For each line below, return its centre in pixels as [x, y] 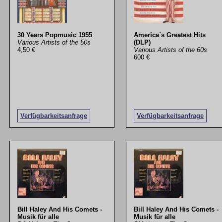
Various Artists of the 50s [54, 42]
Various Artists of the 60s [170, 50]
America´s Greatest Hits [169, 35]
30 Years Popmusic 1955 [55, 35]
